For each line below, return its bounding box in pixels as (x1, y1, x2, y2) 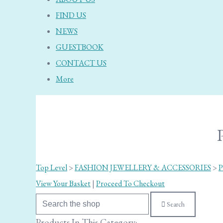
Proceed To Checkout (96, 178, 165, 189)
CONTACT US (56, 58, 107, 68)
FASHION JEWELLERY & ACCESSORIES (75, 162, 211, 173)
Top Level (36, 162, 67, 173)
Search (167, 200, 185, 209)
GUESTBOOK (56, 42, 104, 52)
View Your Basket (36, 178, 91, 189)
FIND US (56, 10, 86, 20)
